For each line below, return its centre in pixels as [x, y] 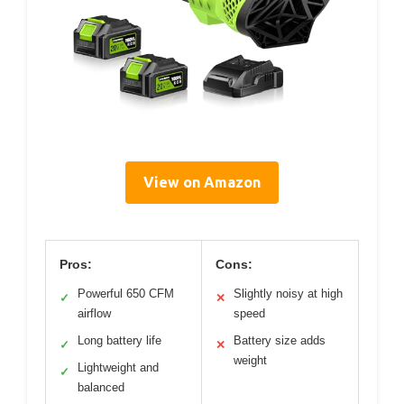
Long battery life [119, 341]
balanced [101, 388]
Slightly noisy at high [288, 294]
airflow [94, 314]
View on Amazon [202, 183]
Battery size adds [280, 341]
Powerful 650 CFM [126, 294]
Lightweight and [118, 368]
